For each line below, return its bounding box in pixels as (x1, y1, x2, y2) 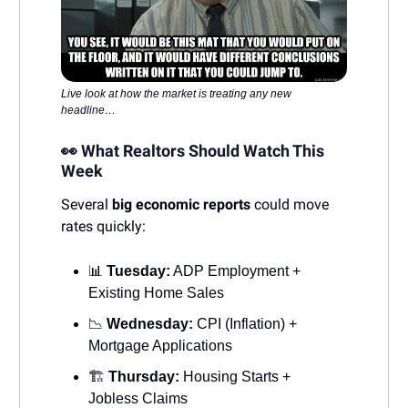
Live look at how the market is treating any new (61, 87, 291, 101)
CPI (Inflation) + (193, 316, 297, 332)
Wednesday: (107, 316, 193, 332)
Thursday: (108, 369, 179, 385)
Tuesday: (107, 263, 170, 280)
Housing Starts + (179, 369, 291, 385)
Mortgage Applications (88, 338, 232, 354)
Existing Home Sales (88, 285, 224, 301)
